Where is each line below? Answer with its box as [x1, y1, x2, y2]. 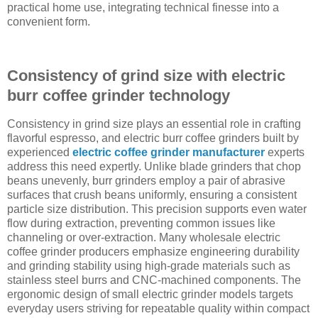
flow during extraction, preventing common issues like [7, 216, 275, 229]
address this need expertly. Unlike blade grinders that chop [7, 160, 301, 172]
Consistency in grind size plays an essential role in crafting [7, 117, 301, 130]
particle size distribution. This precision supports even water [7, 202, 307, 215]
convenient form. [7, 16, 90, 28]
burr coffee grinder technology [7, 86, 230, 104]
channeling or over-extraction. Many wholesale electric [7, 231, 280, 243]
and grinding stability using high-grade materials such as [7, 259, 290, 272]
